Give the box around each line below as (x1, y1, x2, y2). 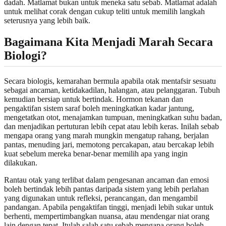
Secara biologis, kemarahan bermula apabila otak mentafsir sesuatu (4, 76, 216, 85)
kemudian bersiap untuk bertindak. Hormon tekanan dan (4, 94, 183, 103)
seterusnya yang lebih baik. (4, 16, 90, 25)
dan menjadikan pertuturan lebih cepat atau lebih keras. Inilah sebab (4, 122, 219, 131)
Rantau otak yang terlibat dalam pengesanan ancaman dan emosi (4, 175, 209, 184)
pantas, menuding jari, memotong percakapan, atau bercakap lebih (4, 140, 214, 149)
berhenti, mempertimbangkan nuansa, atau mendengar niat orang (4, 211, 209, 220)
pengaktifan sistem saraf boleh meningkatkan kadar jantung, (4, 103, 194, 112)
